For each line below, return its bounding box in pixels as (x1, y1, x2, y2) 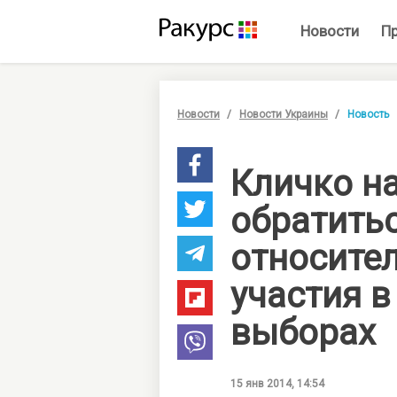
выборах (230, 312, 376, 354)
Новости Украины (239, 108, 328, 121)
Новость (347, 108, 389, 121)
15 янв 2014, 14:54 (230, 378, 324, 390)
